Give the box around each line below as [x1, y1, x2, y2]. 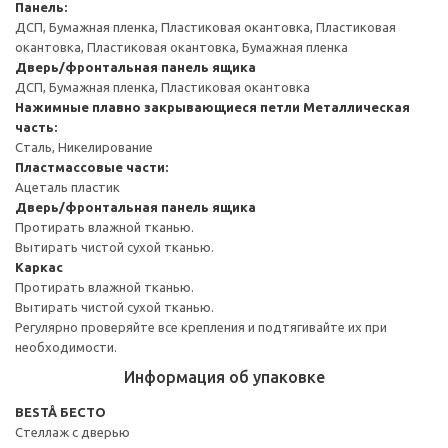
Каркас [15, 259, 63, 274]
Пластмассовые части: [15, 159, 168, 174]
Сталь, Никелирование [15, 139, 153, 154]
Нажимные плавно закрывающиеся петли [15, 99, 300, 114]
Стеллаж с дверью [15, 424, 130, 439]
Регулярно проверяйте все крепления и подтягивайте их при [15, 319, 387, 334]
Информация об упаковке [123, 367, 325, 386]
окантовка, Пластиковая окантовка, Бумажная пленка [15, 39, 348, 54]
